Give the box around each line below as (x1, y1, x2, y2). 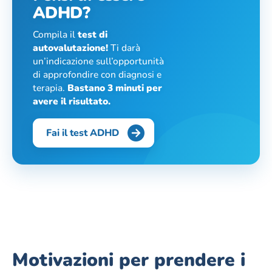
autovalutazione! (33, 41, 108, 55)
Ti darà (108, 41, 140, 55)
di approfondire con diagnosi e (33, 68, 161, 81)
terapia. (33, 81, 67, 95)
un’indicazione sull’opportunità (33, 55, 164, 68)
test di (78, 28, 107, 41)
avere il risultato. (33, 95, 110, 108)
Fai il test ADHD (46, 126, 119, 140)
